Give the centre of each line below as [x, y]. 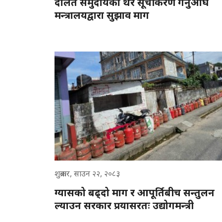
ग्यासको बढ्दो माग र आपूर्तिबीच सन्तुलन [135, 192]
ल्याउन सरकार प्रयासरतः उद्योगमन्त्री [124, 205]
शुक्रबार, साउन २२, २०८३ [87, 173]
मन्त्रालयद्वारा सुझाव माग [102, 15]
